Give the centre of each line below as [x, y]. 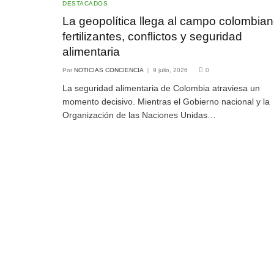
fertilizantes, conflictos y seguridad [152, 37]
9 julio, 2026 [170, 70]
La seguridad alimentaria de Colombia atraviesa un [161, 88]
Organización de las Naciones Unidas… [139, 115]
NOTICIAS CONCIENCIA [109, 70]
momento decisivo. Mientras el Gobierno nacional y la [166, 102]
